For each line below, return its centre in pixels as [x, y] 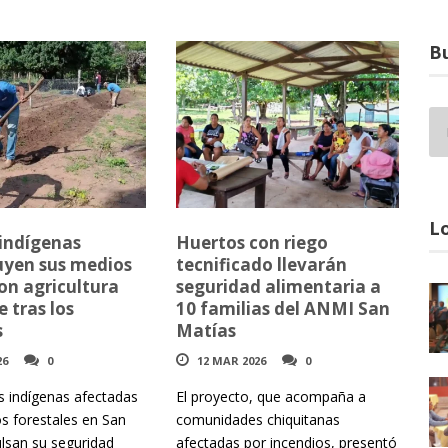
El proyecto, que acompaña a [270, 397]
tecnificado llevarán [261, 265]
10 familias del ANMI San [282, 309]
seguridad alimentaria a [278, 287]
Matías [205, 331]
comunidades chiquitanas [257, 420]
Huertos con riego [251, 243]
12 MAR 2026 [231, 361]
